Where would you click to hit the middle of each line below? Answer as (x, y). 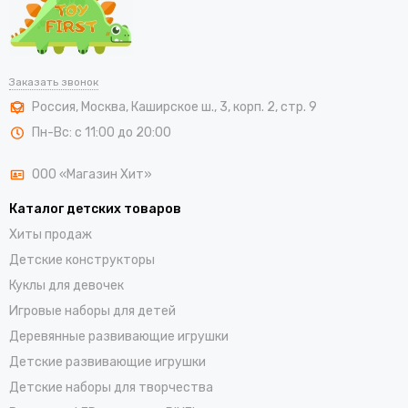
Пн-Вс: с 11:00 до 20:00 (102, 132)
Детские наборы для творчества (111, 387)
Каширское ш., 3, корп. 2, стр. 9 (224, 107)
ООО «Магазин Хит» (92, 174)
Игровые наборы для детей (92, 311)
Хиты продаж (51, 234)
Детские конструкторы (82, 260)
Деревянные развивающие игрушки (119, 336)
